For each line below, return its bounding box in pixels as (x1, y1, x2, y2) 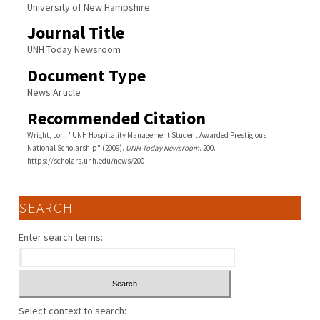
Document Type (26, 64, 146, 86)
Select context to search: (19, 304, 127, 317)
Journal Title (26, 21, 124, 44)
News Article (26, 85, 81, 99)
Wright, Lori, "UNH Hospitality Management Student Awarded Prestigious (26, 129, 266, 140)
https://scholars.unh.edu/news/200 (26, 155, 144, 166)
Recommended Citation (26, 106, 206, 129)
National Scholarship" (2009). (26, 142, 126, 153)
